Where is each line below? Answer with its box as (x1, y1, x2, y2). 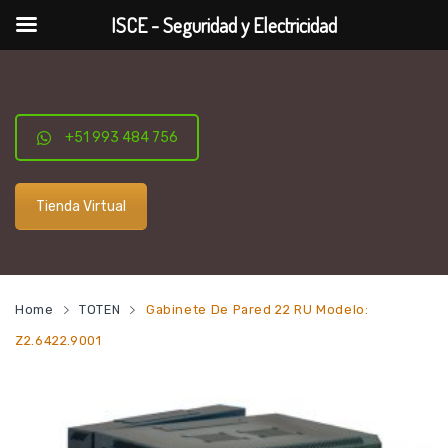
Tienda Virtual (36, 197, 126, 215)
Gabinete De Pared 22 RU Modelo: (145, 302, 369, 318)
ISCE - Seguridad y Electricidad (111, 12, 337, 38)
